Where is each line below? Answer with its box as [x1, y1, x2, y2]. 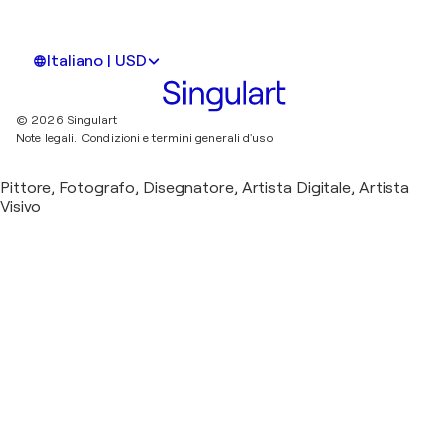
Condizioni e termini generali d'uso [81, 130, 273, 145]
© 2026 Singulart [16, 112, 118, 127]
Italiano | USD [47, 51, 147, 70]
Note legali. [16, 130, 78, 145]
